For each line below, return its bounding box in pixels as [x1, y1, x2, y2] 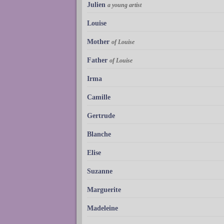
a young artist [107, 1, 141, 8]
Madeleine [87, 204, 118, 212]
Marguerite [87, 185, 121, 193]
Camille [87, 93, 110, 101]
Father [87, 56, 107, 64]
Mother [87, 37, 109, 45]
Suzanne [87, 167, 112, 175]
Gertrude [87, 111, 115, 119]
